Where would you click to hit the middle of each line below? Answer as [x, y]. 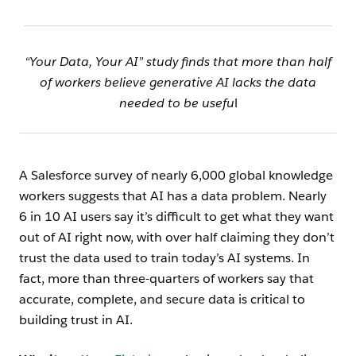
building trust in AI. [76, 320]
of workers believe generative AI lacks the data [178, 83]
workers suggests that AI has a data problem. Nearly [173, 196]
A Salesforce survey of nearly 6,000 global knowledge [176, 176]
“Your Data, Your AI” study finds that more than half [178, 62]
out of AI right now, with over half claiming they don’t [177, 238]
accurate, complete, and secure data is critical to [162, 300]
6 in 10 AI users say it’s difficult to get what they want [176, 217]
